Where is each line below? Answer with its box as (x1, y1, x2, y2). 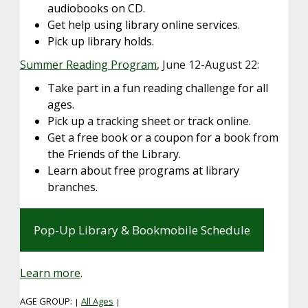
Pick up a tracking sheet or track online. (47, 113, 251, 129)
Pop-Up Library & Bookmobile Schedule (34, 222, 250, 239)
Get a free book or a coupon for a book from (47, 130, 278, 146)
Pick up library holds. (47, 34, 154, 49)
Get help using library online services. (47, 17, 240, 33)
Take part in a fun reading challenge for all (47, 80, 268, 96)
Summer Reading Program (20, 57, 157, 73)
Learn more (20, 265, 80, 281)
